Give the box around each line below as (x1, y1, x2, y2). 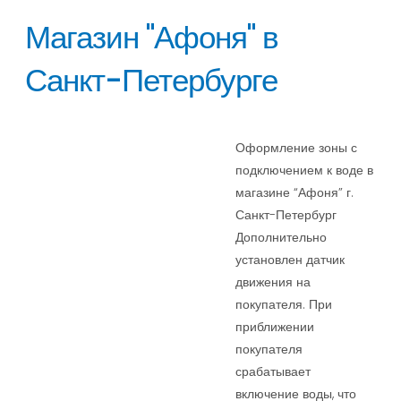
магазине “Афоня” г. (235, 183, 354, 202)
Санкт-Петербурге (25, 58, 277, 103)
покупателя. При (235, 295, 333, 314)
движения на (235, 273, 311, 292)
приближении (235, 318, 315, 337)
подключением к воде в (235, 161, 374, 180)
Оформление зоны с (235, 139, 358, 158)
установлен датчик (235, 251, 346, 269)
